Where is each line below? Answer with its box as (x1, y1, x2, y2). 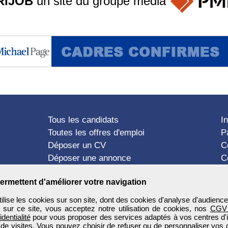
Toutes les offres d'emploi (48, 128, 145, 138)
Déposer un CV (48, 140, 106, 151)
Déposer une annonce (48, 153, 131, 163)
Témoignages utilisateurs (48, 166, 143, 176)
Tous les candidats (48, 115, 119, 125)
